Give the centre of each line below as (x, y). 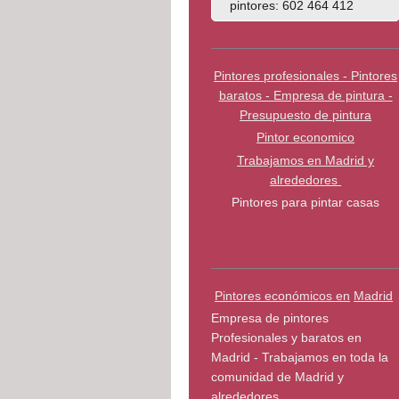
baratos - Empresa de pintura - (305, 95)
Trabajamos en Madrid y (306, 160)
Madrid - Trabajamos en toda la (300, 358)
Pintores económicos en (283, 295)
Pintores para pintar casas (306, 203)
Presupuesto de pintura (306, 114)
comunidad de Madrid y (277, 377)
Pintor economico (306, 138)
